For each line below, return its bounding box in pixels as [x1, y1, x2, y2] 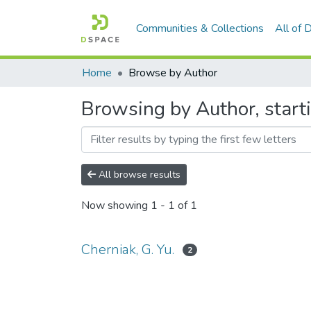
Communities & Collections [136, 20, 264, 36]
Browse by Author [128, 65, 217, 81]
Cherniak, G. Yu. [81, 240, 174, 259]
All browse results [96, 168, 180, 181]
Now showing [81, 198, 151, 214]
